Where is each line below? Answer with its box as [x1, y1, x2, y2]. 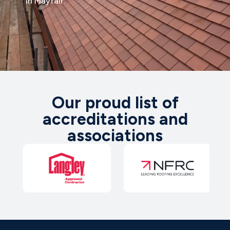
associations [67, 125, 163, 145]
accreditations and [42, 109, 188, 129]
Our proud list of [51, 92, 179, 112]
